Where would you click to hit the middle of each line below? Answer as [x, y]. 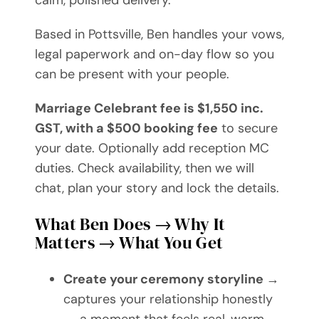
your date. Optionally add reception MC [152, 148]
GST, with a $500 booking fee [126, 129]
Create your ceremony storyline [164, 279]
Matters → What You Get [129, 243]
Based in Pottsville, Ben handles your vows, [159, 35]
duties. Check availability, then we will [144, 168]
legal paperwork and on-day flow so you [154, 54]
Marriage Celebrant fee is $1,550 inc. [149, 109]
